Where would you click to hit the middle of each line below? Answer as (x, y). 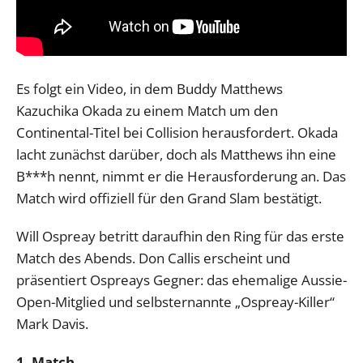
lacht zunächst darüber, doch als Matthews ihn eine (176, 154)
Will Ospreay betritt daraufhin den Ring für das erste (180, 236)
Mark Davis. (52, 323)
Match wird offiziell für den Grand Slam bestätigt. (169, 198)
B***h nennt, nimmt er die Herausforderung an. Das (181, 176)
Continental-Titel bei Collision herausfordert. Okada (177, 132)
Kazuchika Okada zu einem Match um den (147, 110)
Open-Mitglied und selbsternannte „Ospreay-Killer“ (175, 301)
